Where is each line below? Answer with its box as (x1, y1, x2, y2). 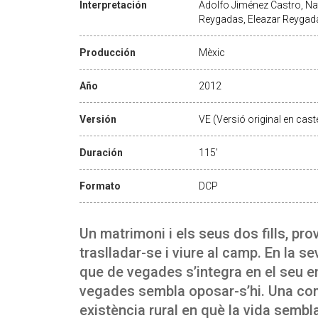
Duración (79, 146, 123, 158)
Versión (79, 113, 116, 125)
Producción (79, 46, 136, 58)
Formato (79, 180, 121, 192)
